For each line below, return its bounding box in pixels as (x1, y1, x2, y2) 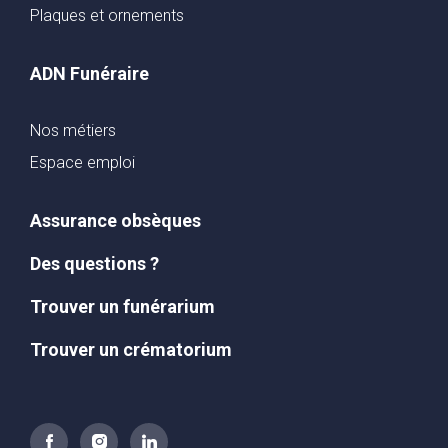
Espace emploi (30, 152, 135, 172)
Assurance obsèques (30, 209, 201, 231)
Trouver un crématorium (30, 338, 232, 360)
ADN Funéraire (30, 62, 149, 84)
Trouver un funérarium (30, 295, 215, 317)
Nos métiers (30, 120, 116, 140)
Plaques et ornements (30, 5, 184, 25)
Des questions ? (30, 252, 159, 274)
